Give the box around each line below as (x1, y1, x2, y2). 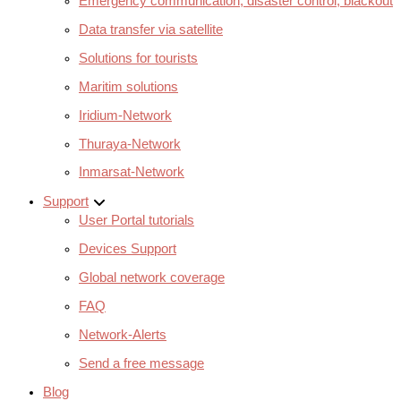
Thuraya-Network (79, 136, 181, 151)
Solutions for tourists (79, 50, 198, 65)
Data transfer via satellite (79, 21, 223, 37)
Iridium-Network (79, 107, 172, 123)
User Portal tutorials (79, 213, 194, 228)
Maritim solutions (79, 79, 178, 94)
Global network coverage (79, 270, 225, 286)
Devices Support (79, 242, 176, 257)
